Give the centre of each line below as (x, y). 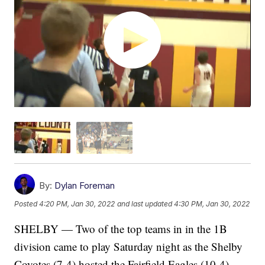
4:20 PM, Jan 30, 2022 (77, 204)
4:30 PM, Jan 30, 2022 (212, 204)
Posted (27, 204)
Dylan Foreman (85, 185)
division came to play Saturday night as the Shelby (129, 246)
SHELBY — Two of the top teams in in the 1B (121, 228)
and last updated (145, 204)
